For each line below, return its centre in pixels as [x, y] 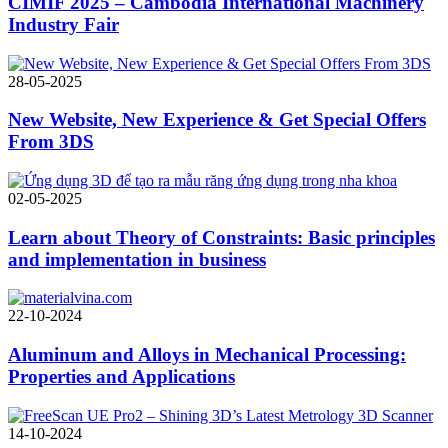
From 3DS [51, 142]
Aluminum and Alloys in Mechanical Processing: [207, 355]
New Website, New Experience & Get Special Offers [217, 120]
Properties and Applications [121, 377]
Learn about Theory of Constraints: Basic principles [221, 237]
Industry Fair [63, 24]
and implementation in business [137, 259]
